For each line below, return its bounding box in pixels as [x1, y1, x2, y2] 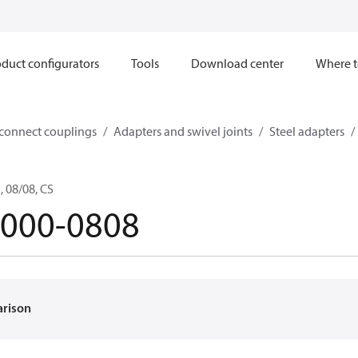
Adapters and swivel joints [113, 123, 253, 139]
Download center [190, 55, 284, 71]
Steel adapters [269, 123, 344, 139]
